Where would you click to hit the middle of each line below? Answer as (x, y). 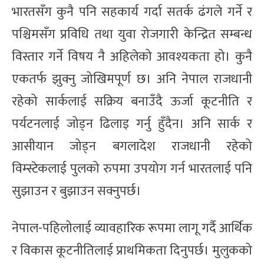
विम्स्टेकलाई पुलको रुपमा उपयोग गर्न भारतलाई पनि (132, 169)
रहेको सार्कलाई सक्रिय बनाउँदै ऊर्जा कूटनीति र (132, 101)
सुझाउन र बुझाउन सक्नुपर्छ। (77, 191)
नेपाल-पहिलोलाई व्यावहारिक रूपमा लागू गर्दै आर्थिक (132, 228)
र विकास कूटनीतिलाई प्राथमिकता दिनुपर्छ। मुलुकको (132, 250)
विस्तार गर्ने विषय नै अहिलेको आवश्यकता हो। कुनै (132, 57)
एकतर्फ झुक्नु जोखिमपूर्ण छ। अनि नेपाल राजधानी (132, 79)
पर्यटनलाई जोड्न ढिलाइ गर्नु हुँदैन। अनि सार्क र (132, 124)
